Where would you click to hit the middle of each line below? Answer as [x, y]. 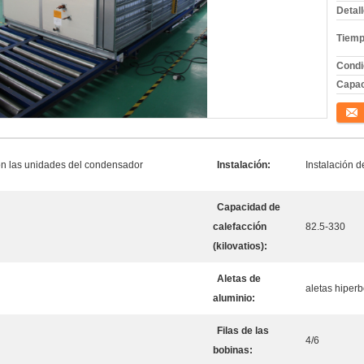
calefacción [240, 227]
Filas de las [243, 331]
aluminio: [234, 298]
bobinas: [233, 350]
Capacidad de [249, 207]
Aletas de [239, 279]
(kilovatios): [240, 246]
